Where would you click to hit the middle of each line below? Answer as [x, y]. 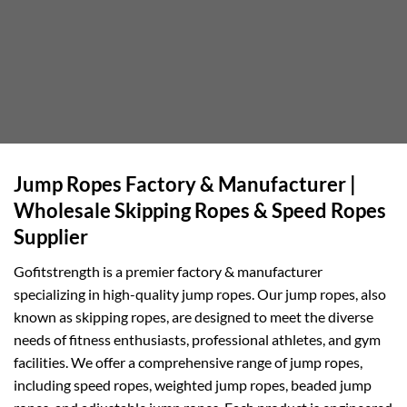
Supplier [51, 237]
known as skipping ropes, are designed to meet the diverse [194, 317]
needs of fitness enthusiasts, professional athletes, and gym [197, 340]
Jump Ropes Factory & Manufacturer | [185, 184]
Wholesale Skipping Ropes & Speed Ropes [200, 210]
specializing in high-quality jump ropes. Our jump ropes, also [200, 294]
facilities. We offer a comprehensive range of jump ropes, [188, 362]
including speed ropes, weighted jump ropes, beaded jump [193, 385]
